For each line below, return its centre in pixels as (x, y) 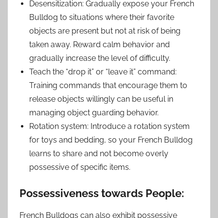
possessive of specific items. (80, 167)
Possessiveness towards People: (102, 193)
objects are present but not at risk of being (105, 31)
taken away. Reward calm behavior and (100, 45)
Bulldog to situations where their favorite (102, 18)
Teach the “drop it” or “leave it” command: (103, 72)
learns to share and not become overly (99, 154)
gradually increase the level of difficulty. (100, 58)
